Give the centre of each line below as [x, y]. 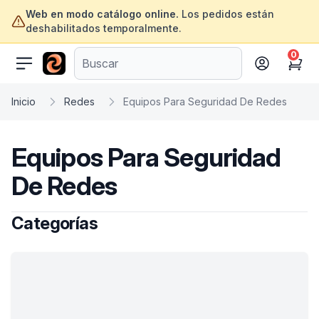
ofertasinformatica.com [102, 60]
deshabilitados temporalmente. [104, 28]
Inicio [23, 101]
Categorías [54, 223]
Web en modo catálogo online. [102, 14]
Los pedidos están [226, 14]
